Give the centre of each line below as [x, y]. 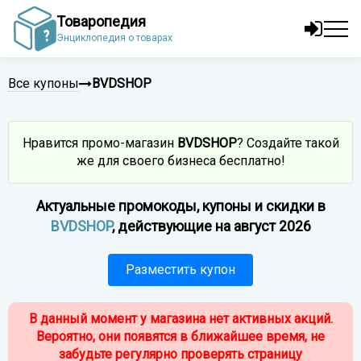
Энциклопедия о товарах [115, 38]
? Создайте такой [288, 143]
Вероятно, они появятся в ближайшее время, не [180, 336]
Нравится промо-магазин [100, 143]
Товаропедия [102, 21]
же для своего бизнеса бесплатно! [180, 161]
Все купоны [44, 83]
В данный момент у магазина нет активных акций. [180, 319]
